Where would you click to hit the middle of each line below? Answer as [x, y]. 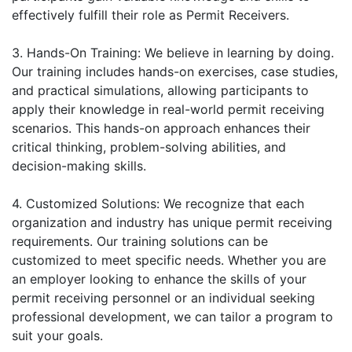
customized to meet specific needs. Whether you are [169, 260]
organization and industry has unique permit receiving [172, 222]
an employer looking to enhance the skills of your [159, 279]
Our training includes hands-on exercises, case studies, [175, 71]
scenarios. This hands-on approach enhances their [161, 128]
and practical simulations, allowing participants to [160, 90]
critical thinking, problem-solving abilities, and [149, 147]
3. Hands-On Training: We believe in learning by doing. [173, 52]
